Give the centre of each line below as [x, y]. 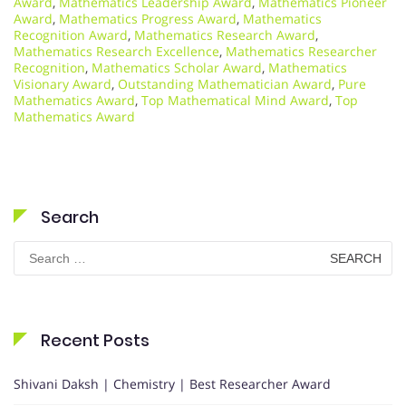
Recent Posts [95, 341]
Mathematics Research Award [225, 35]
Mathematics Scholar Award [177, 68]
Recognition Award [71, 35]
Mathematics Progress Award [148, 19]
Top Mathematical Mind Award [235, 101]
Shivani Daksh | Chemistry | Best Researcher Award [172, 384]
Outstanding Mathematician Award [225, 84]
